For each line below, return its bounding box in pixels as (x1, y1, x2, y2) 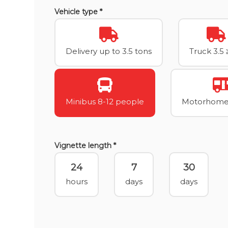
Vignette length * (54, 141, 117, 150)
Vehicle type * (54, 7, 103, 16)
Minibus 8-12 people (66, 97, 145, 106)
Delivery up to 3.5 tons (66, 46, 152, 56)
